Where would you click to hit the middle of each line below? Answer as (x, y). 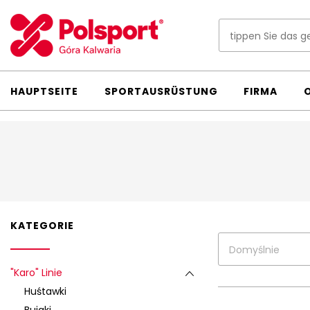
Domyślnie (254, 250)
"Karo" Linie (36, 273)
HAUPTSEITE (44, 91)
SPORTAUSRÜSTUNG (161, 91)
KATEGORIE (42, 226)
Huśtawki (45, 291)
